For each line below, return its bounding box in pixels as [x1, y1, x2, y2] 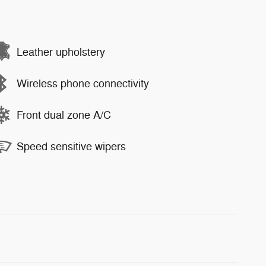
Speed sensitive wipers [17, 140, 126, 153]
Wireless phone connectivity [17, 77, 149, 90]
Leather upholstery [17, 45, 105, 59]
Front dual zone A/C [17, 108, 111, 122]
